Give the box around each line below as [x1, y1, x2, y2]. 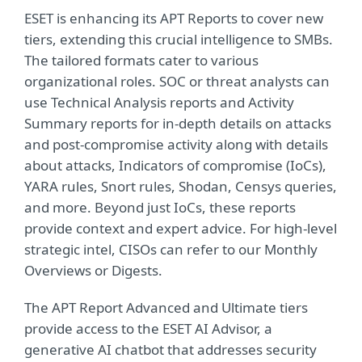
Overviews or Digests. [24, 261, 162, 280]
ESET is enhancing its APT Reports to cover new [24, 9, 323, 28]
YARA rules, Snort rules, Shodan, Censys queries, [24, 177, 337, 196]
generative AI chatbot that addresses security [24, 340, 317, 360]
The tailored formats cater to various [24, 51, 259, 70]
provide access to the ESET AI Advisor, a [24, 319, 272, 339]
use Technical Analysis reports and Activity [24, 93, 294, 112]
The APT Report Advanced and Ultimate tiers [24, 298, 308, 318]
